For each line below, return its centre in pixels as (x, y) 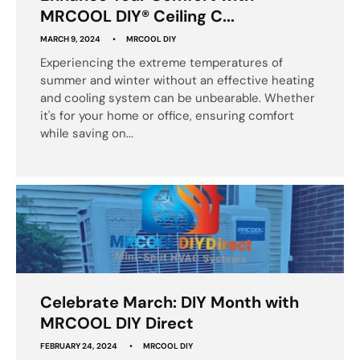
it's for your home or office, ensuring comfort (167, 115)
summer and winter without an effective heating (177, 80)
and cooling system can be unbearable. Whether (178, 98)
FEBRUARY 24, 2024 (79, 346)
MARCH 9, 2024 (70, 39)
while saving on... (87, 133)
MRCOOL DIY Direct (117, 323)
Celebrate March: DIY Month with (170, 302)
